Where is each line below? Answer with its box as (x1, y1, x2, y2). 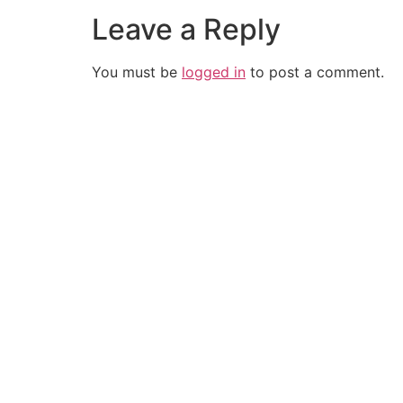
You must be (92, 63, 182, 81)
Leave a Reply (92, 12, 281, 47)
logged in (182, 63, 246, 81)
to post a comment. (246, 63, 384, 81)
